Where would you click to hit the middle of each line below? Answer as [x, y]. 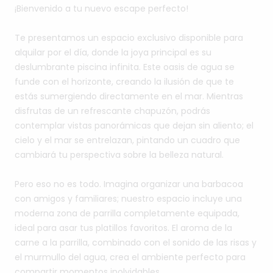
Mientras [225, 97]
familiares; [97, 199]
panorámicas [123, 126]
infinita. [125, 67]
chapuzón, [156, 111]
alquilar [30, 53]
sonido [186, 243]
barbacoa [222, 184]
